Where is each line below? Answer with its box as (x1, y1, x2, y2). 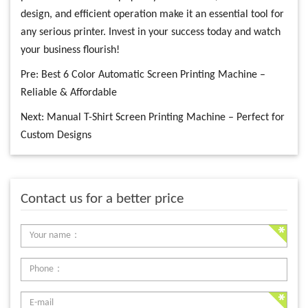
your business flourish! (21, 44, 120, 56)
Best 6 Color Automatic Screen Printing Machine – (41, 69, 265, 80)
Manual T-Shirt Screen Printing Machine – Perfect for (47, 111, 285, 123)
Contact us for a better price (21, 191, 184, 206)
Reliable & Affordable (21, 87, 117, 98)
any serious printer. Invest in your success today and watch (21, 26, 280, 38)
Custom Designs (21, 129, 91, 141)
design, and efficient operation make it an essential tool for (21, 8, 284, 20)
